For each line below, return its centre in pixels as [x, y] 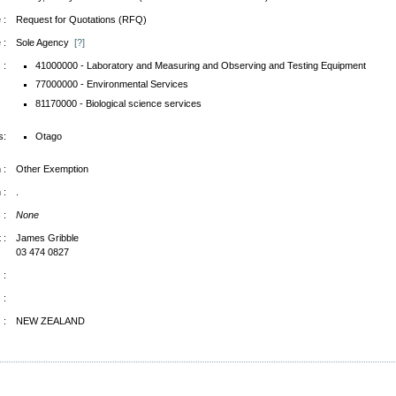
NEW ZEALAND [50, 320]
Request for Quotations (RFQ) [81, 19]
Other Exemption [52, 168]
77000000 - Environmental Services [111, 84]
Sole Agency [45, 42]
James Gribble [47, 237]
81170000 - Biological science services [118, 103]
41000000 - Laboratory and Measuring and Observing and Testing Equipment [200, 65]
